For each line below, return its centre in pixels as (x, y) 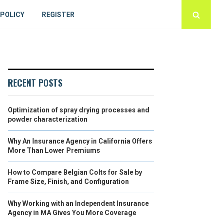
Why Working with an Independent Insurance (78, 203)
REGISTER (58, 15)
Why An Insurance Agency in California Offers (80, 141)
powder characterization (48, 119)
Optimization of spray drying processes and (79, 110)
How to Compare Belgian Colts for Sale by (75, 172)
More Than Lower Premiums (54, 150)
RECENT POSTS (35, 83)
